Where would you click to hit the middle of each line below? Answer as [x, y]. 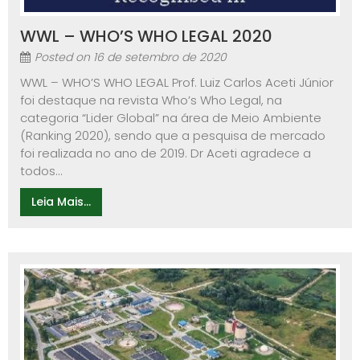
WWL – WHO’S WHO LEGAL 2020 [146, 36]
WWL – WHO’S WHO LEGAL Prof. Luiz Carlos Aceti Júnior [177, 82]
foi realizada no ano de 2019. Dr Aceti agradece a [166, 153]
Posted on [64, 57]
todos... [41, 170]
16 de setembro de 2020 [160, 57]
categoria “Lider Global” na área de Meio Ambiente [171, 117]
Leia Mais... [61, 201]
